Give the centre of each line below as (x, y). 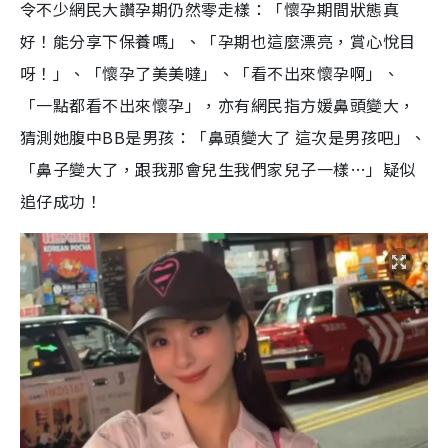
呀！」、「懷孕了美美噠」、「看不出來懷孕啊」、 (210, 72)
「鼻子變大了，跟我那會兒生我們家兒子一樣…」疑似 (218, 168)
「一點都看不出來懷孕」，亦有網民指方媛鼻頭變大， (218, 104)
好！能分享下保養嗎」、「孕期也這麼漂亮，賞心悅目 (218, 40)
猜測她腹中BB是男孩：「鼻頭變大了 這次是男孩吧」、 (223, 136)
